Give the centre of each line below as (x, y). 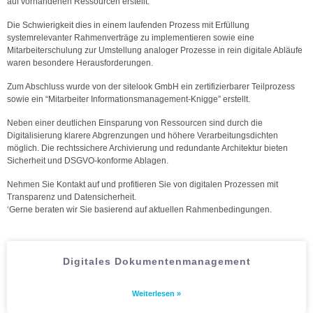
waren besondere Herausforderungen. (80, 63)
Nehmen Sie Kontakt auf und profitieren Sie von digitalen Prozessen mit (143, 184)
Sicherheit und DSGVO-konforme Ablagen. (88, 161)
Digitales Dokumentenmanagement (156, 261)
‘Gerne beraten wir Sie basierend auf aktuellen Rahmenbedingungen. (139, 210)
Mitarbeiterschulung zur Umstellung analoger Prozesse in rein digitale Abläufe (155, 50)
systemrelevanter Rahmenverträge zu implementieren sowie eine (131, 38)
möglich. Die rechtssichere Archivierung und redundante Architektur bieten (147, 148)
